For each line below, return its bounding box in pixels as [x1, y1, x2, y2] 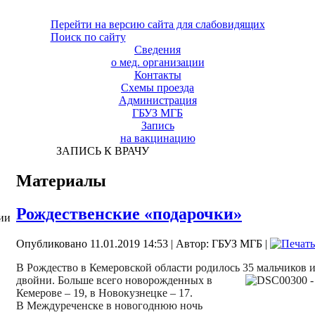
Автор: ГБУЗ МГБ [176, 237, 262, 250]
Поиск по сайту [50, 31, 126, 43]
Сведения [134, 44, 181, 56]
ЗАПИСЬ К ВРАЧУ [50, 145, 149, 157]
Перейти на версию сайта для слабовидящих [50, 18, 265, 30]
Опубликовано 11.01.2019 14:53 [16, 237, 168, 250]
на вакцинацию [120, 132, 195, 144]
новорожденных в [122, 274, 212, 286]
